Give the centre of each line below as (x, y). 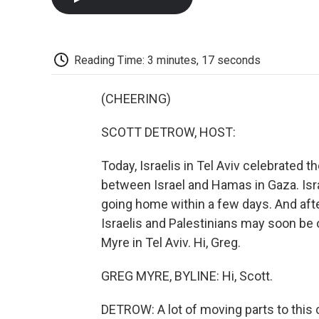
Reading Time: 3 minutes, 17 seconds (167, 60)
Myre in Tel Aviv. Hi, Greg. (171, 243)
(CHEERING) (136, 99)
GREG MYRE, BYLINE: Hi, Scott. (187, 276)
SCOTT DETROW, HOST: (168, 132)
